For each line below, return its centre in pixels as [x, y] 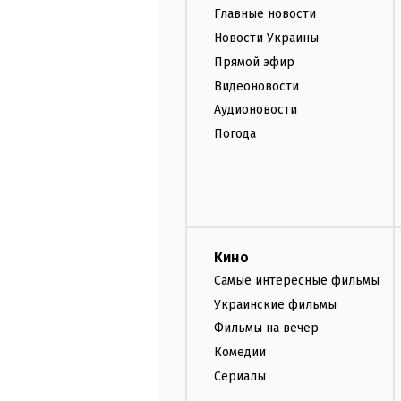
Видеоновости [256, 86]
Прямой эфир [254, 62]
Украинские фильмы [275, 304]
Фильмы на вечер [266, 328]
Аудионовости [256, 110]
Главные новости [265, 14]
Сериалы [240, 376]
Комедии [240, 353]
